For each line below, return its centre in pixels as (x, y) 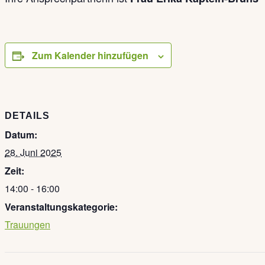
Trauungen (28, 224)
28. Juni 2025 (33, 152)
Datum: (21, 134)
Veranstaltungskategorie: (61, 206)
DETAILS (27, 115)
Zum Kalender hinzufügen (90, 56)
